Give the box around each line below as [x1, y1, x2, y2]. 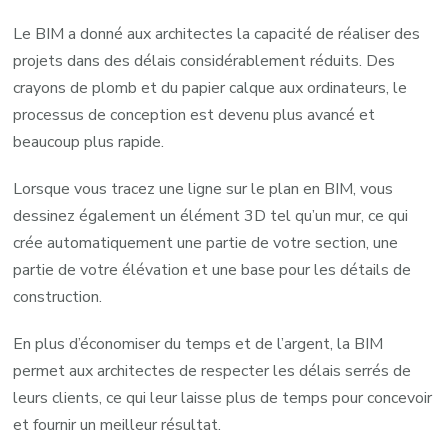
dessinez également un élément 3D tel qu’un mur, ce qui [13, 204, 409, 227]
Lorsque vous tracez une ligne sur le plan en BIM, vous [13, 177, 394, 200]
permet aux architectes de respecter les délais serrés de [13, 359, 412, 382]
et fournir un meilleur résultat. [13, 413, 222, 436]
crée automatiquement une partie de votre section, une [13, 231, 399, 254]
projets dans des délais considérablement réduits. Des [13, 49, 396, 72]
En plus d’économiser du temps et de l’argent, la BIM [13, 332, 384, 355]
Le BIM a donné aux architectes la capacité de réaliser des [13, 22, 421, 45]
